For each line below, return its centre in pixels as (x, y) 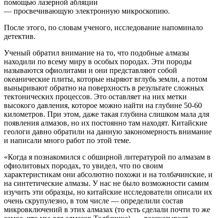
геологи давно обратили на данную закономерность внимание (108, 131)
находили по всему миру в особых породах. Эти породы (98, 61)
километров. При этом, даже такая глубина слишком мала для (107, 114)
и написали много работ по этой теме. (67, 140)
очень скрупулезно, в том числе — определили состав (94, 200)
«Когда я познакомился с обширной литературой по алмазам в (107, 157)
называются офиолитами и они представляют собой (91, 70)
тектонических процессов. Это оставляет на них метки (95, 96)
